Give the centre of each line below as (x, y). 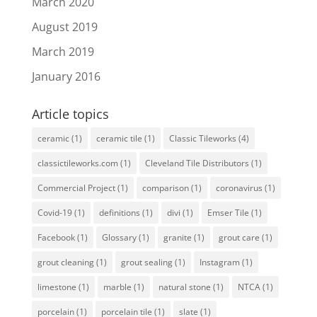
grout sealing (146, 263)
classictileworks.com (77, 163)
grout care (239, 238)
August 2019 (64, 27)
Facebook (56, 238)
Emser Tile (228, 213)
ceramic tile (119, 139)
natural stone (184, 287)
